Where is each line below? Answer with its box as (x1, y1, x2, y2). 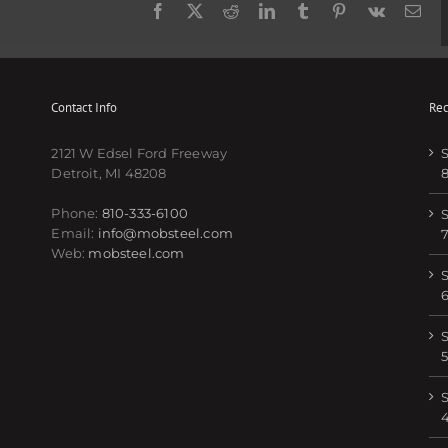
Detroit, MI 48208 (51, 164, 167, 181)
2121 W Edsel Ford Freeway (51, 144, 228, 161)
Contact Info (51, 98, 118, 116)
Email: (51, 224, 98, 241)
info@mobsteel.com (97, 224, 234, 241)
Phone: (51, 204, 102, 221)
